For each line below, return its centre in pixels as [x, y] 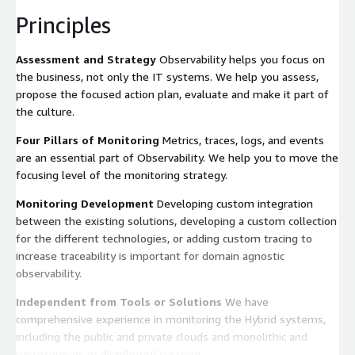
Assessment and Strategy [86, 59]
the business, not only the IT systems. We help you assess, [167, 76]
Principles [63, 25]
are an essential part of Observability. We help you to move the [177, 157]
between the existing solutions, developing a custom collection [176, 220]
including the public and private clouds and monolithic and [162, 336]
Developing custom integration [233, 203]
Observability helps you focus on [240, 59]
